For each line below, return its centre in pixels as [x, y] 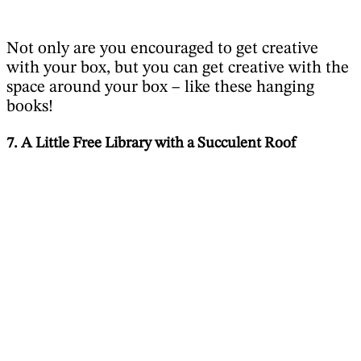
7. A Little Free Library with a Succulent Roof [151, 144]
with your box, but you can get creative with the [178, 68]
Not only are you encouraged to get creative [162, 49]
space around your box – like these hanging [160, 88]
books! [30, 107]
